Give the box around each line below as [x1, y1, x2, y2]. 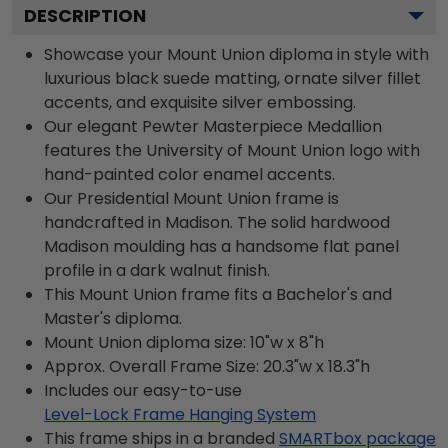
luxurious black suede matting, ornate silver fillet [44, 67, 421, 90]
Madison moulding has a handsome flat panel [44, 235, 399, 258]
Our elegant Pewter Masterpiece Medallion [44, 115, 382, 138]
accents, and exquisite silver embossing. [44, 91, 356, 114]
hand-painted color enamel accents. [44, 163, 335, 186]
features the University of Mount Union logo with [44, 139, 420, 162]
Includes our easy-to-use [44, 379, 242, 402]
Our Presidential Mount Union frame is [44, 187, 339, 210]
